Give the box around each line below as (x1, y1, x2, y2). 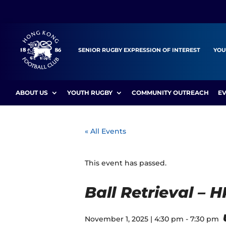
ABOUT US (16, 88, 48, 96)
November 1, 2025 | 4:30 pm (85, 214, 184, 223)
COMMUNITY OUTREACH (132, 88, 209, 96)
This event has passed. (85, 158, 166, 167)
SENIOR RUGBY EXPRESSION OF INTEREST (78, 46, 200, 53)
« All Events (85, 126, 126, 136)
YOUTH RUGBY (67, 88, 113, 96)
